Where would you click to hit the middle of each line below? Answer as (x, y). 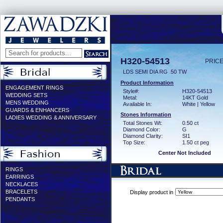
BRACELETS (21, 192)
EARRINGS (20, 177)
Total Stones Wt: (143, 123)
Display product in (151, 192)
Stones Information (146, 114)
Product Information (147, 83)
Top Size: (134, 142)
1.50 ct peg (196, 142)
